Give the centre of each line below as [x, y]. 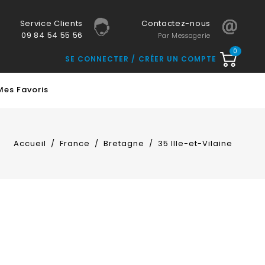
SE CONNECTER [98, 59]
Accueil [30, 143]
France [75, 143]
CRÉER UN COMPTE [177, 59]
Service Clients [51, 23]
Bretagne [124, 143]
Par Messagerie [184, 35]
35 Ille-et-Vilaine [195, 143]
